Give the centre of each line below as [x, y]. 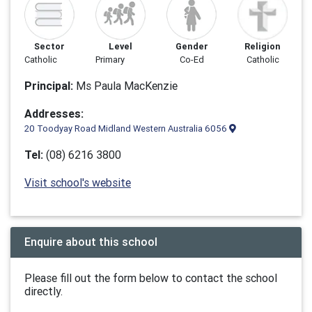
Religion [263, 46]
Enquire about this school [91, 242]
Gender [192, 46]
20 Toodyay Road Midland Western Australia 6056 [127, 128]
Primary [110, 60]
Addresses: [54, 114]
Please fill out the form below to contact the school [151, 278]
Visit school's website [78, 182]
